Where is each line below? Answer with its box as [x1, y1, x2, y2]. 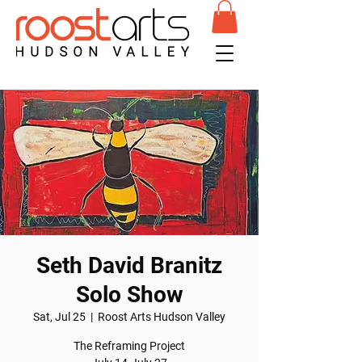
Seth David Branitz [36, 251, 222, 279]
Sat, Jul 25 [33, 309, 86, 323]
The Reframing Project [74, 339, 185, 352]
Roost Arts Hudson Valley [98, 309, 225, 323]
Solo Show [75, 280, 183, 308]
